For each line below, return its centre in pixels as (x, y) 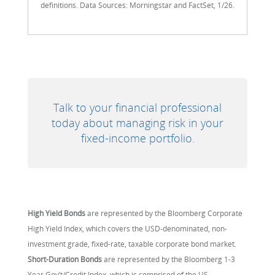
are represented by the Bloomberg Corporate (164, 213)
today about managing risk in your (137, 122)
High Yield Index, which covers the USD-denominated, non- (127, 228)
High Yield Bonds (56, 213)
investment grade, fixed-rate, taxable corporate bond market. (132, 244)
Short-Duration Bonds (65, 259)
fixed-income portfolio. (137, 138)
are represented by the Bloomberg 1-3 (168, 259)
